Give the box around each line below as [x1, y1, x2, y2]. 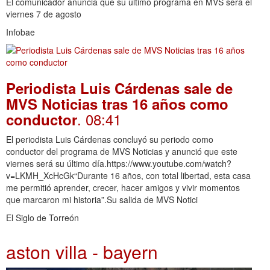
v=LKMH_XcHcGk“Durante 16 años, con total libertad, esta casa [6, 169, 251, 182]
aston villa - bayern [6, 239, 158, 265]
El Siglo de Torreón [6, 212, 79, 224]
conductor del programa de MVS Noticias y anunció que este [6, 145, 237, 158]
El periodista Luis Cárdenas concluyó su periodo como [6, 133, 213, 146]
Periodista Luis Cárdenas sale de [6, 78, 233, 99]
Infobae [6, 26, 35, 39]
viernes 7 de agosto [6, 8, 81, 20]
